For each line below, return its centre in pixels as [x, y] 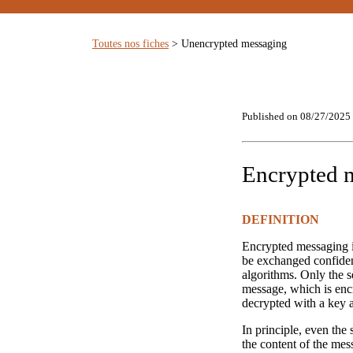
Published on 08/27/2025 [296, 117]
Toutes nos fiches [130, 44]
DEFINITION [281, 220]
